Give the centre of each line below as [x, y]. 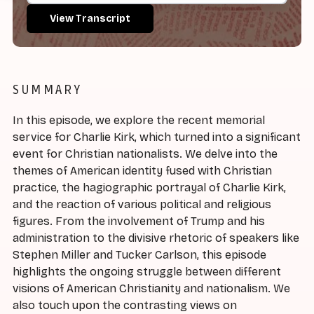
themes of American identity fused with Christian [142, 171]
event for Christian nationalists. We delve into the [145, 154]
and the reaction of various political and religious [142, 205]
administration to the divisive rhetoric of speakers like [156, 238]
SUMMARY [47, 89]
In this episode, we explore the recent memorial [139, 121]
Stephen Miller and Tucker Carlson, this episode [139, 255]
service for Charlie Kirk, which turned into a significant [157, 137]
